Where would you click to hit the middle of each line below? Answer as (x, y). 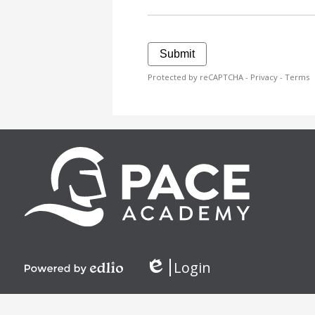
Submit (177, 54)
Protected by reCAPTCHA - (199, 77)
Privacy (264, 77)
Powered (47, 282)
